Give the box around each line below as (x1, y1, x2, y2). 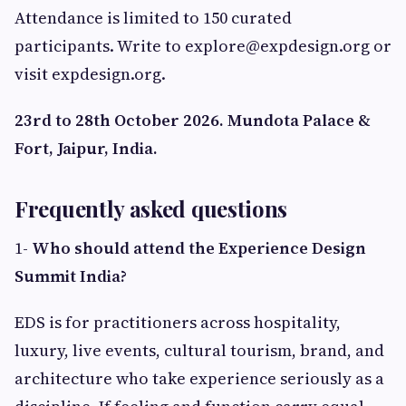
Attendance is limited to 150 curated (14, 6, 292, 30)
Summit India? (14, 265, 127, 288)
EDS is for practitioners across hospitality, (14, 311, 341, 334)
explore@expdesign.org (185, 34, 370, 58)
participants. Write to (14, 34, 185, 58)
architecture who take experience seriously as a (14, 367, 384, 391)
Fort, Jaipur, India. (14, 137, 158, 160)
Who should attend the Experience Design (32, 237, 366, 260)
